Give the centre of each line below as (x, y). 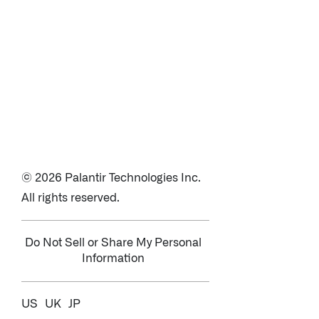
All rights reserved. (70, 198)
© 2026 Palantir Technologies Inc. (111, 178)
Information (113, 258)
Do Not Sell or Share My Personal (113, 243)
